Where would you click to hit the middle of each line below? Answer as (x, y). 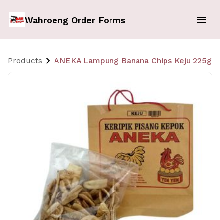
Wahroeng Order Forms (75, 20)
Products (25, 61)
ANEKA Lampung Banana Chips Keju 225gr (134, 61)
